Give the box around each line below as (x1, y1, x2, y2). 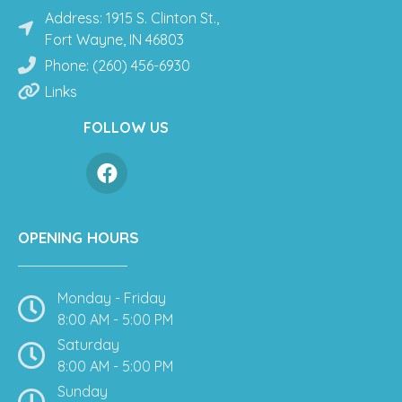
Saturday (57, 336, 119, 354)
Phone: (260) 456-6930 (45, 57, 190, 75)
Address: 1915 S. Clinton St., (45, 9, 219, 28)
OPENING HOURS (18, 228, 139, 248)
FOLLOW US (83, 118, 169, 137)
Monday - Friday (57, 289, 166, 308)
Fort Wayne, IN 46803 (45, 31, 184, 49)
